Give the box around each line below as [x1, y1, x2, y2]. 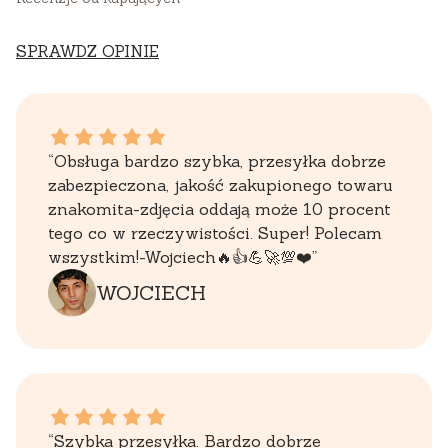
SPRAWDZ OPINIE [16, 40, 159, 61]
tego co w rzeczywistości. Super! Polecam [48, 222, 382, 243]
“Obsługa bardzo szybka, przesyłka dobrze [48, 150, 386, 171]
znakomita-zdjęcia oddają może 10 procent [48, 198, 391, 219]
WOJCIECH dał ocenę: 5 [47, 123, 236, 144]
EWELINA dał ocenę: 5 [47, 403, 226, 424]
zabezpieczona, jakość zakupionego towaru [48, 174, 393, 195]
